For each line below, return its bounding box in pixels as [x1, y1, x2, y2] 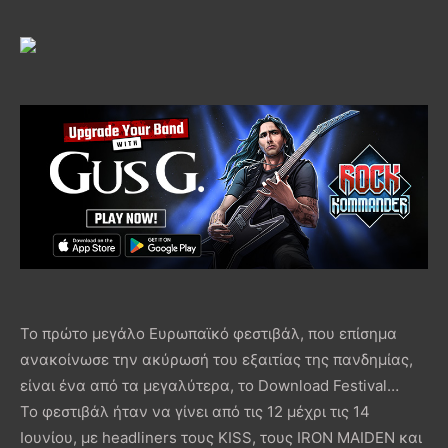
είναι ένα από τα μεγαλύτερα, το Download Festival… [20, 375, 399, 395]
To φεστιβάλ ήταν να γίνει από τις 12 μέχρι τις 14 [20, 401, 370, 421]
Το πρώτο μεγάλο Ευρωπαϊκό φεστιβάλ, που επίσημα [20, 323, 397, 343]
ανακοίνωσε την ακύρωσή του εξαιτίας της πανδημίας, [20, 349, 413, 369]
